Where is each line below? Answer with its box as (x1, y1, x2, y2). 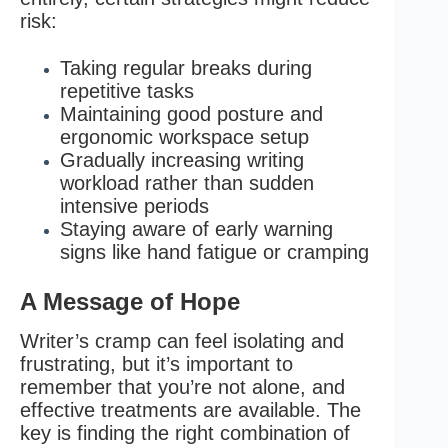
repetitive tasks (60, 79, 194, 102)
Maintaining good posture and (60, 102, 323, 125)
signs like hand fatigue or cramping (60, 240, 369, 263)
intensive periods (60, 194, 209, 217)
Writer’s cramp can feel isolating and (20, 330, 344, 353)
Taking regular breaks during (60, 56, 312, 79)
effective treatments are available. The (20, 399, 361, 422)
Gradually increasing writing (60, 148, 304, 171)
